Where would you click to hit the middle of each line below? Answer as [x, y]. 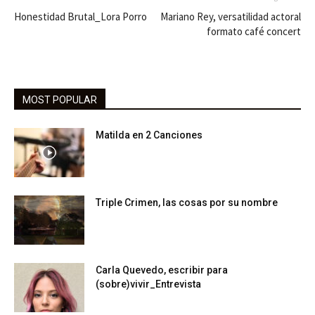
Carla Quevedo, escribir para [162, 270]
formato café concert [254, 31]
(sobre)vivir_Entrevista [148, 284]
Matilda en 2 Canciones [149, 135]
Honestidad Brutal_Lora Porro [81, 16]
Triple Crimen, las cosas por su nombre [187, 202]
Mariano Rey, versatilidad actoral [231, 16]
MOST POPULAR [60, 99]
